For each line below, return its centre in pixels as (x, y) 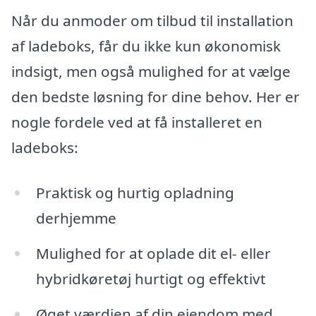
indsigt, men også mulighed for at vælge (151, 72)
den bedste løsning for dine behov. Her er (156, 97)
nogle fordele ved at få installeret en (137, 122)
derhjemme (76, 218)
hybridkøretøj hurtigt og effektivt (151, 278)
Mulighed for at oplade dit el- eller (153, 253)
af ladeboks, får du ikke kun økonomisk (146, 46)
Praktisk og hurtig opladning (135, 193)
